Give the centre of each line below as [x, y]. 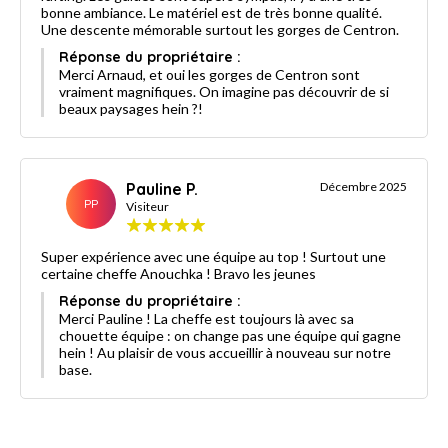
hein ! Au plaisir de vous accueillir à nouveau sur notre [225, 352]
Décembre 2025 [363, 186]
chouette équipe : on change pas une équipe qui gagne [230, 335]
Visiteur [147, 206]
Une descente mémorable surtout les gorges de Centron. [220, 29]
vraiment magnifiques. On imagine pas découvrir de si [224, 91]
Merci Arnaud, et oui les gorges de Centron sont [209, 74]
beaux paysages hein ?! [131, 108]
